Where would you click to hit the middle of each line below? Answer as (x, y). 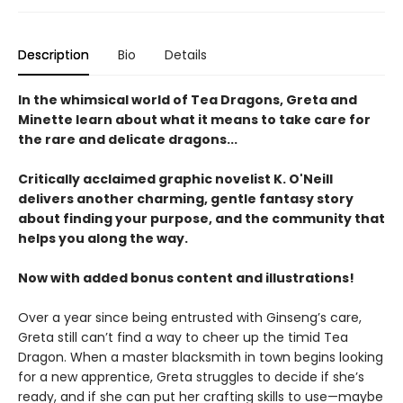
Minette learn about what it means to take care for (194, 119)
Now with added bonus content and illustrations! (186, 278)
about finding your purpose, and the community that (201, 218)
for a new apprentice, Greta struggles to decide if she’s (191, 376)
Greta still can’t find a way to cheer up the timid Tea (183, 337)
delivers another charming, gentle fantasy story (186, 198)
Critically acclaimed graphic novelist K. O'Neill (175, 179)
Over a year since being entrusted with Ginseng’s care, (190, 317)
